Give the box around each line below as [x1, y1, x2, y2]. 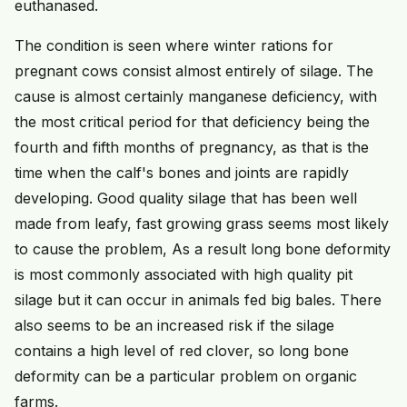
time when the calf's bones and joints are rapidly [15, 164, 349, 183]
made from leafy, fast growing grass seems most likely [15, 214, 389, 233]
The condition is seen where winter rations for [15, 36, 333, 55]
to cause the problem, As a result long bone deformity [15, 240, 391, 259]
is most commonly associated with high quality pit [15, 265, 352, 284]
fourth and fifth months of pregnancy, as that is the [15, 138, 369, 157]
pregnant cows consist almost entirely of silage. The [15, 62, 373, 81]
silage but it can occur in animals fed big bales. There [15, 291, 382, 310]
